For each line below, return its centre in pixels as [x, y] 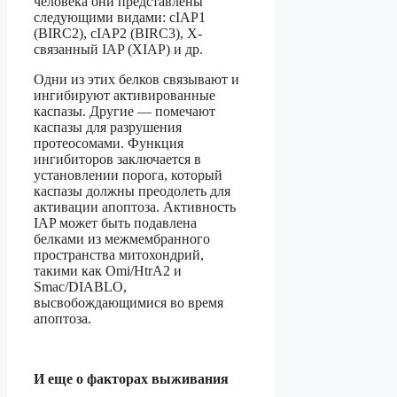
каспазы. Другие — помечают [125, 112]
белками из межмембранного [122, 239]
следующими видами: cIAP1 [120, 18]
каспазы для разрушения [108, 128]
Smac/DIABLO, [80, 287]
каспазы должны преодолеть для [132, 191]
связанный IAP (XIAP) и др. [118, 50]
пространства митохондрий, [119, 255]
